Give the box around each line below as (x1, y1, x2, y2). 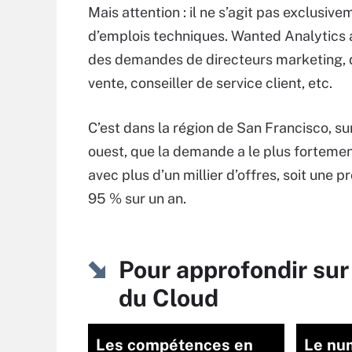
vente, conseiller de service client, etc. (88, 75, 335, 91)
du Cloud (119, 284, 218, 312)
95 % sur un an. (88, 190, 186, 207)
